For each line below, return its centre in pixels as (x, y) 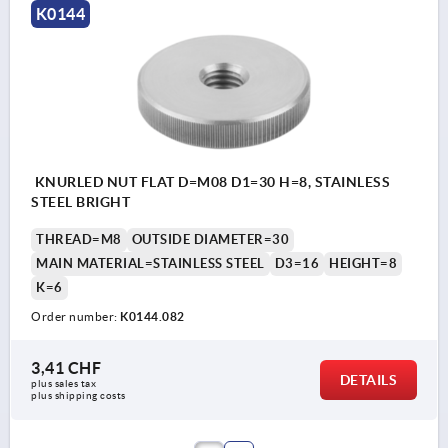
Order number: (75, 316)
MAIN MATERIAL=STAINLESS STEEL (150, 263)
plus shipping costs (78, 395)
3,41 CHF (66, 367)
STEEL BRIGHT (80, 201)
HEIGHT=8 (363, 263)
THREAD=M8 (79, 239)
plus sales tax (65, 383)
